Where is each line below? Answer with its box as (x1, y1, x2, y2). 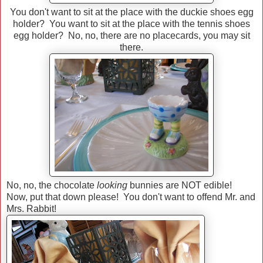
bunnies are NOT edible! (130, 180, 234, 191)
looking (97, 180, 130, 191)
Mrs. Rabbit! (6, 204, 56, 214)
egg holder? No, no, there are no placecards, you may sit (13, 31, 250, 41)
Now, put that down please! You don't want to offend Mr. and (6, 192, 255, 203)
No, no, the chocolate (6, 180, 97, 191)
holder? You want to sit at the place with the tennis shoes (13, 19, 250, 29)
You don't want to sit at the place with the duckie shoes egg (9, 7, 254, 18)
